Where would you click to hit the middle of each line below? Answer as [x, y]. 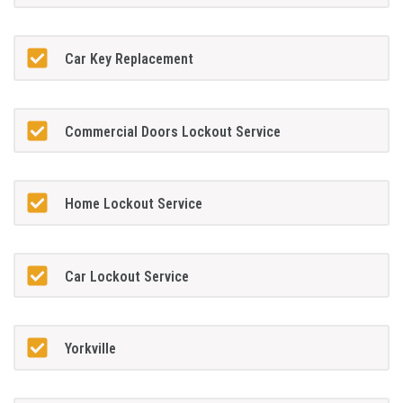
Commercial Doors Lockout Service [172, 131]
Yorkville [90, 349]
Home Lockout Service [133, 204]
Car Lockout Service [126, 276]
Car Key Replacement [129, 59]
